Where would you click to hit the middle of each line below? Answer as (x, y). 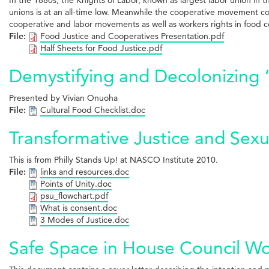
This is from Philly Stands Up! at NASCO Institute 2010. (113, 159)
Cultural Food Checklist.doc (93, 110)
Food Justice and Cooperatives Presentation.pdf (132, 36)
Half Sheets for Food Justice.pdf (101, 48)
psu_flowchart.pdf (74, 195)
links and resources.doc (85, 171)
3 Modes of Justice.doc (85, 219)
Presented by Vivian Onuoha (63, 98)
